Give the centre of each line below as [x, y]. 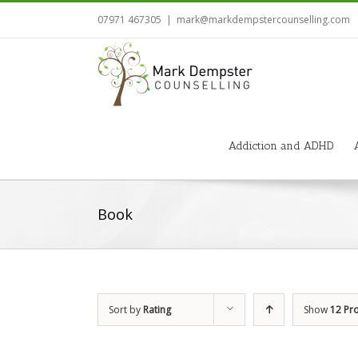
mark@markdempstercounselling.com [263, 20]
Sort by [126, 310]
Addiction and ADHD [281, 146]
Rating [157, 310]
